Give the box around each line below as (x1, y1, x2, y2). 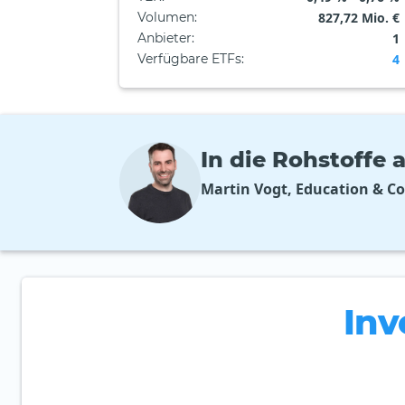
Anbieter (137, 30, 192, 47)
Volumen (137, 9, 194, 26)
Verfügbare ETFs (137, 51, 241, 68)
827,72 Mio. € (318, 9, 400, 27)
